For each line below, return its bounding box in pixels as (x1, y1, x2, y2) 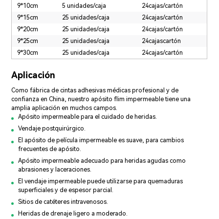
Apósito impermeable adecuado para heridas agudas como (18, 157, 186, 165)
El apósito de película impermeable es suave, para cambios (18, 136, 184, 144)
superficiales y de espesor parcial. (18, 186, 114, 194)
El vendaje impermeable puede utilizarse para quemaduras (18, 177, 183, 185)
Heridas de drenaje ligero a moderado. (18, 210, 128, 218)
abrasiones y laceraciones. (18, 166, 92, 174)
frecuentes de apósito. (18, 145, 82, 153)
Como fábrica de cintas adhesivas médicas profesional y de (11, 86, 179, 94)
